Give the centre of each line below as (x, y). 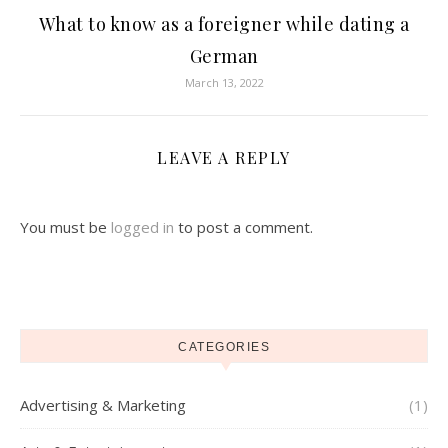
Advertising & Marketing (103, 405)
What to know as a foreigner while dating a (224, 24)
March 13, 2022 (224, 82)
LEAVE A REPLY (224, 157)
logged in (142, 227)
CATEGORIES (224, 347)
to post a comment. (243, 227)
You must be (65, 227)
